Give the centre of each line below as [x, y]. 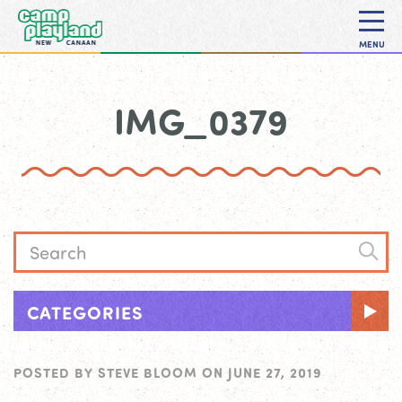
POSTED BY [56, 372]
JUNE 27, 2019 [275, 372]
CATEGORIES [85, 312]
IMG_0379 [201, 120]
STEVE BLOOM [148, 372]
